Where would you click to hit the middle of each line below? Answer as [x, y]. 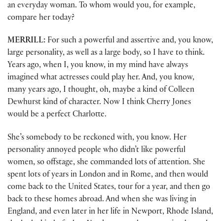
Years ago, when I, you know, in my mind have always [98, 66]
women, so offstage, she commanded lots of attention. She [106, 163]
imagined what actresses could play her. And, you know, [101, 78]
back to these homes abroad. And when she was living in [102, 200]
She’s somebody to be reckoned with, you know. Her [97, 138]
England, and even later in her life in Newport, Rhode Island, [110, 212]
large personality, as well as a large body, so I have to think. [106, 54]
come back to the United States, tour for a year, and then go [109, 187]
